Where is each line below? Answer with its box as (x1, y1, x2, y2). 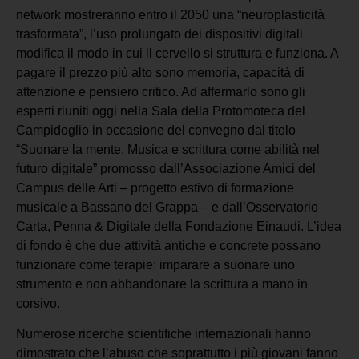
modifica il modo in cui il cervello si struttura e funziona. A (16, 46, 338, 60)
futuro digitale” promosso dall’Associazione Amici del (16, 161, 316, 175)
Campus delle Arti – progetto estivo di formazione (16, 180, 294, 195)
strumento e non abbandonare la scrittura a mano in (16, 276, 308, 291)
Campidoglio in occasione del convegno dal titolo (16, 123, 296, 137)
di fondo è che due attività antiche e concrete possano (16, 238, 321, 252)
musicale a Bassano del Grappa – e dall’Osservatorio (16, 200, 318, 214)
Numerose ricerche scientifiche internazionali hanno (16, 326, 311, 341)
